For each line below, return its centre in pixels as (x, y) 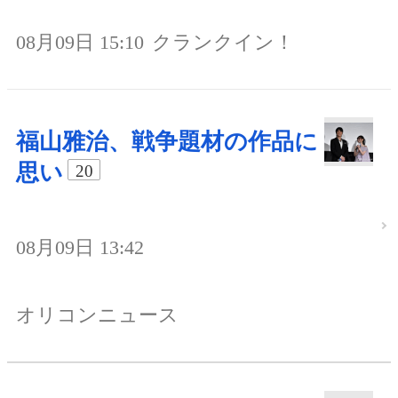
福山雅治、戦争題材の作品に (167, 142)
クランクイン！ (223, 43)
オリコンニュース (97, 314)
